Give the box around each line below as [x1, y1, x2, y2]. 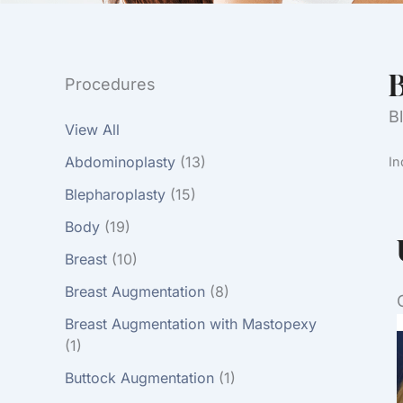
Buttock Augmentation [65, 368, 214, 387]
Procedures [65, 74, 156, 94]
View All [65, 120, 120, 139]
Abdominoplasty [65, 152, 175, 171]
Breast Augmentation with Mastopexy [65, 314, 317, 333]
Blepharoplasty [65, 184, 166, 203]
